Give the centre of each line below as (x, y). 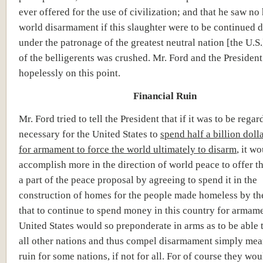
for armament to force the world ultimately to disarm (128, 149)
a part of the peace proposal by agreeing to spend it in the (138, 179)
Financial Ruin (165, 95)
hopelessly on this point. (70, 73)
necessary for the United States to (90, 134)
